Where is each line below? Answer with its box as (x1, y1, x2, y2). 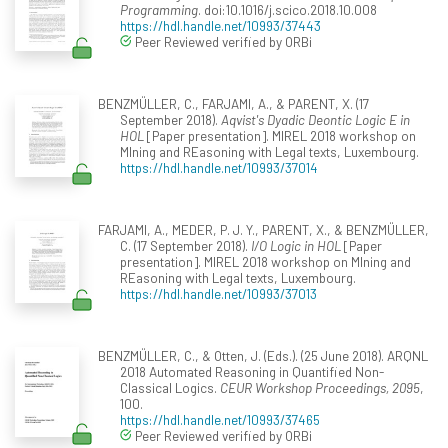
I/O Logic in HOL (251, 236, 341, 254)
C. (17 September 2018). (120, 236, 251, 254)
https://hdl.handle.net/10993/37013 (120, 284, 317, 302)
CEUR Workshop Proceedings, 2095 (220, 378, 420, 396)
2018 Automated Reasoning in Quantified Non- (120, 362, 384, 380)
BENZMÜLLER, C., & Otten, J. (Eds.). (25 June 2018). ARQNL (97, 346, 428, 364)
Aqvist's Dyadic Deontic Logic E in (221, 110, 410, 128)
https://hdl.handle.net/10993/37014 (120, 158, 318, 176)
